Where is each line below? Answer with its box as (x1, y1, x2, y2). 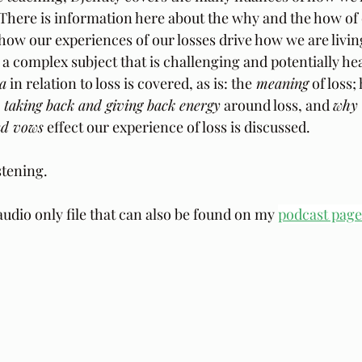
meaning (252, 74, 309, 94)
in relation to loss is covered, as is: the (6, 74, 252, 94)
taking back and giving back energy (4, 95, 221, 116)
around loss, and (221, 95, 333, 116)
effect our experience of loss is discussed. (44, 117, 310, 137)
